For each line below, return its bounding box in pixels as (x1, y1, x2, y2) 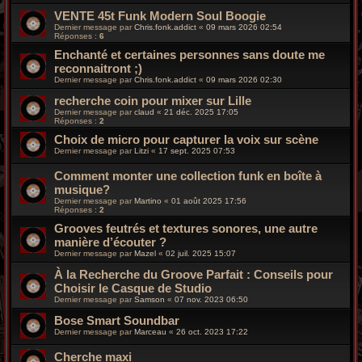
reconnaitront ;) (54, 61, 142, 76)
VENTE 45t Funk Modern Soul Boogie (54, 9, 266, 23)
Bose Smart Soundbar (54, 314, 179, 328)
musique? (54, 183, 110, 197)
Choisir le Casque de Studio (54, 281, 212, 296)
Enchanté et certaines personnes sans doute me (54, 48, 325, 62)
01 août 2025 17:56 (171, 196, 246, 206)
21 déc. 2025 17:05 (164, 107, 238, 117)
